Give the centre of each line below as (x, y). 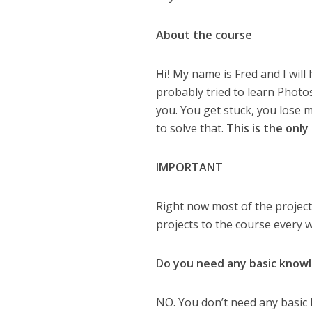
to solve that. (192, 128)
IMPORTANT (190, 167)
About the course (204, 35)
